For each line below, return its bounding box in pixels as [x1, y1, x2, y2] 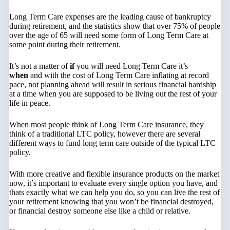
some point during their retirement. [9, 40, 121, 49]
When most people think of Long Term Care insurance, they [9, 120, 204, 129]
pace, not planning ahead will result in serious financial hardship [9, 80, 216, 89]
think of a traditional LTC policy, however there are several [9, 129, 200, 138]
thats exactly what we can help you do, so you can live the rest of [9, 187, 220, 197]
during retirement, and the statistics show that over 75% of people [9, 21, 220, 30]
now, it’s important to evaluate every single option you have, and [9, 178, 218, 187]
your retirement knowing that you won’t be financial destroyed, [9, 197, 214, 206]
